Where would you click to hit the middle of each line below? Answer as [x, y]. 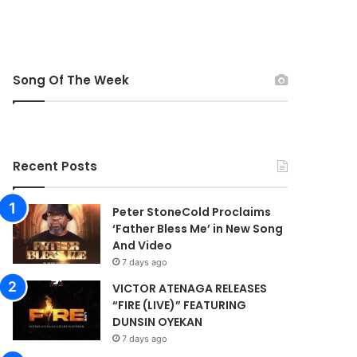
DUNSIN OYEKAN [158, 322]
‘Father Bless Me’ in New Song [198, 229]
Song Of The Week [71, 80]
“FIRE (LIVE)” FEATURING [180, 305]
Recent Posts [55, 166]
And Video [143, 245]
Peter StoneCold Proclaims [192, 212]
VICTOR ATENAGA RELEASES [190, 288]
